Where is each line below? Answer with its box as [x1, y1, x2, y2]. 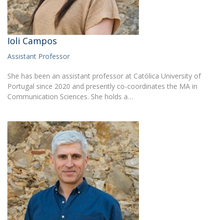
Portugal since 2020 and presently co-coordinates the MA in [7, 82, 197, 91]
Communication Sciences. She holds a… [7, 92, 133, 101]
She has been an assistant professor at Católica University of [7, 71, 201, 81]
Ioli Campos [7, 35, 57, 47]
